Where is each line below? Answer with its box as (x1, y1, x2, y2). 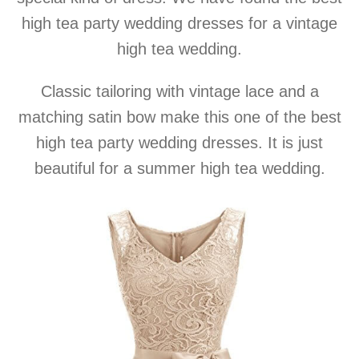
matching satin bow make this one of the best (18, 108, 341, 127)
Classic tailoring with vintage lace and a (40, 83, 319, 101)
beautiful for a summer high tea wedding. (34, 159, 325, 178)
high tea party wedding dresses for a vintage (22, 14, 337, 33)
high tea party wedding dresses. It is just (36, 134, 323, 152)
